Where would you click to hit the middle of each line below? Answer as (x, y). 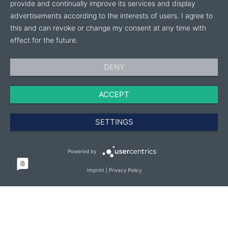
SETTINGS (114, 122)
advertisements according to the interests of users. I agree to (111, 15)
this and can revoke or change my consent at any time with (108, 27)
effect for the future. (44, 40)
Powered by (82, 151)
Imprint (95, 170)
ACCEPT (114, 94)
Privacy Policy (125, 170)
